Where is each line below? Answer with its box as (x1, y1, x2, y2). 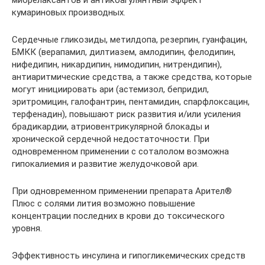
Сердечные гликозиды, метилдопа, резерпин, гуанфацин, (12, 34, 247, 45)
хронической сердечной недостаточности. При (12, 134, 209, 144)
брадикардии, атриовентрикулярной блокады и (12, 121, 209, 132)
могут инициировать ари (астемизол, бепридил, (12, 84, 209, 95)
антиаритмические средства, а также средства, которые (12, 72, 252, 82)
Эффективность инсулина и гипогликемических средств (12, 250, 245, 261)
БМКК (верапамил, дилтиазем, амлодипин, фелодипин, (12, 47, 235, 57)
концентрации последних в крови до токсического (12, 211, 225, 221)
